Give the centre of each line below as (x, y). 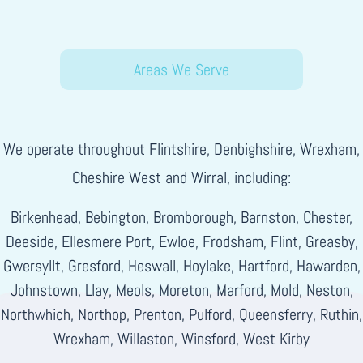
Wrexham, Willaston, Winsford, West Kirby (181, 339)
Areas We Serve (181, 70)
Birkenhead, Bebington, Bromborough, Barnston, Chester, (181, 218)
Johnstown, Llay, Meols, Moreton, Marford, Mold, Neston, (181, 290)
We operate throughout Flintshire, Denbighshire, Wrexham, (181, 149)
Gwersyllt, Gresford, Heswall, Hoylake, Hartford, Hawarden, (181, 266)
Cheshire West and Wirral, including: (181, 178)
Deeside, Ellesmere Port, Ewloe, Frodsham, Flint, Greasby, (181, 242)
